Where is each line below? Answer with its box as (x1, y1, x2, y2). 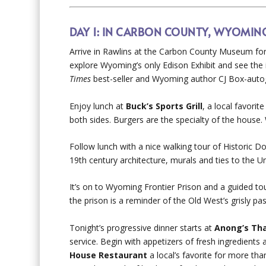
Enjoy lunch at (69, 100, 126, 112)
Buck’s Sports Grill (126, 100, 203, 112)
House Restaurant (69, 249, 148, 261)
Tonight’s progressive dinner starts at (69, 221, 215, 233)
